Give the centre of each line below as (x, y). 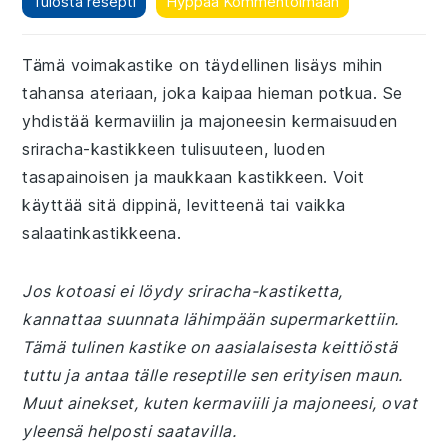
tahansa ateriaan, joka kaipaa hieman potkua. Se (212, 93)
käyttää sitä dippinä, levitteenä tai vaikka (184, 205)
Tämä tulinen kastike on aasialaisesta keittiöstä (210, 347)
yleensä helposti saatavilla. (129, 431)
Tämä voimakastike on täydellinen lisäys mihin (202, 65)
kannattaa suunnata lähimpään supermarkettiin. (210, 319)
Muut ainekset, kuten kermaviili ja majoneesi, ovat (220, 403)
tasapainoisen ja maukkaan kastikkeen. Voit (193, 177)
